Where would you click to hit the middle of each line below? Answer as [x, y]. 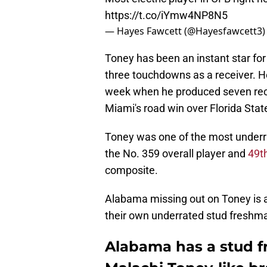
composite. [131, 170]
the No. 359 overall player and [176, 154]
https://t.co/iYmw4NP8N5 [166, 15]
